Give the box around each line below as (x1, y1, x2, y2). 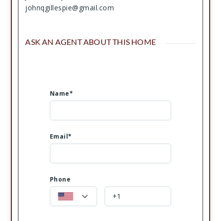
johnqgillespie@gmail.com (25, 2, 114, 12)
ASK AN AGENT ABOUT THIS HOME (25, 37, 156, 46)
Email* (49, 132, 72, 141)
